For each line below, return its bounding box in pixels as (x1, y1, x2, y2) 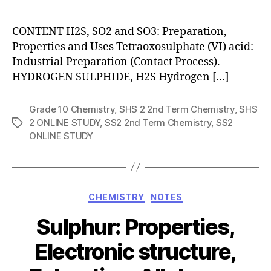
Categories (135, 188, 189, 201)
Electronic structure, (34, 238, 237, 265)
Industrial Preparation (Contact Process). (12, 54, 220, 69)
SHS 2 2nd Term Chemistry (119, 103, 235, 115)
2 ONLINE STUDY (29, 116, 100, 128)
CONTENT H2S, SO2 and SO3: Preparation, (12, 24, 227, 39)
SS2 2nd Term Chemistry (104, 116, 212, 128)
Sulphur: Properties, (36, 214, 235, 240)
